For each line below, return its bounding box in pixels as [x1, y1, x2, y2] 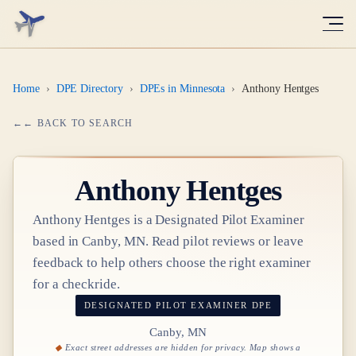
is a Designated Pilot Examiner [130, 212, 304, 227]
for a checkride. [33, 277, 120, 292]
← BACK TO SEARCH [23, 118, 133, 129]
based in [33, 234, 83, 249]
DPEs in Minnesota [139, 83, 226, 95]
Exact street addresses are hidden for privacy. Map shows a [64, 342, 301, 352]
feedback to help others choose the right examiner [33, 255, 311, 270]
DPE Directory [56, 83, 123, 95]
